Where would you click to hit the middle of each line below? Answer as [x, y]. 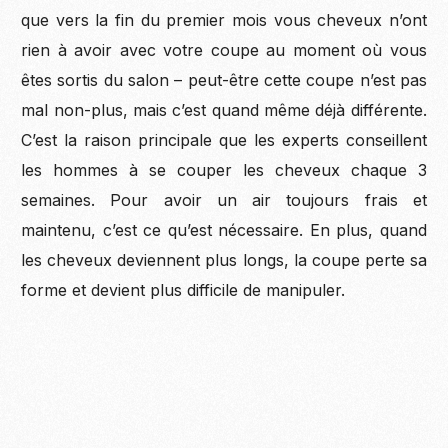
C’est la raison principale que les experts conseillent [224, 140]
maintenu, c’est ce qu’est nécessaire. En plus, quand [224, 230]
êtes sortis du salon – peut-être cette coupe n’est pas [224, 80]
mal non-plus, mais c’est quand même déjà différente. [224, 110]
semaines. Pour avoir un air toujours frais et [224, 200]
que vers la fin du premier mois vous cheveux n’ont [224, 20]
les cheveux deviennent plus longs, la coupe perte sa [224, 260]
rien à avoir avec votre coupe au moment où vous [224, 50]
